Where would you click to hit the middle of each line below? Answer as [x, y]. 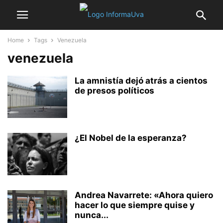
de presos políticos [114, 91]
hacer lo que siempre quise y [135, 205]
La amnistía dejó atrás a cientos [141, 81]
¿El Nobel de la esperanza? [131, 138]
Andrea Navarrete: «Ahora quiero [144, 195]
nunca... [92, 215]
